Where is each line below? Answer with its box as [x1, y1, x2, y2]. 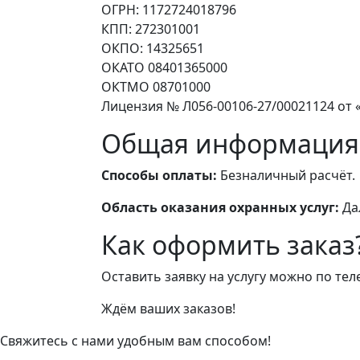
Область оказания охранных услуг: [101, 198, 339, 217]
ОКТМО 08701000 [101, 78, 211, 96]
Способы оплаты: [101, 166, 217, 185]
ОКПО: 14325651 [101, 39, 204, 58]
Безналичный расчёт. [217, 166, 355, 185]
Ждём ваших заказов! [101, 300, 235, 318]
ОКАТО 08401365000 [101, 59, 227, 77]
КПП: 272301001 [101, 20, 200, 39]
